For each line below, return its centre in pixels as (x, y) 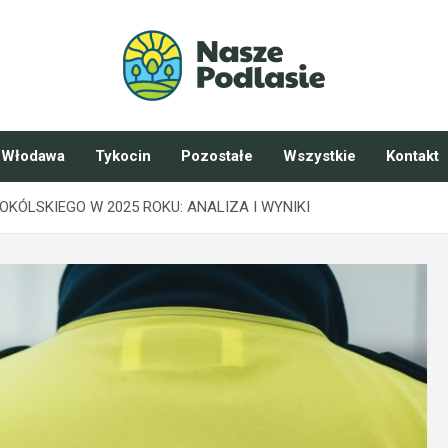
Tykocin (123, 156)
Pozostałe (217, 156)
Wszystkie (319, 156)
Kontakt (412, 156)
